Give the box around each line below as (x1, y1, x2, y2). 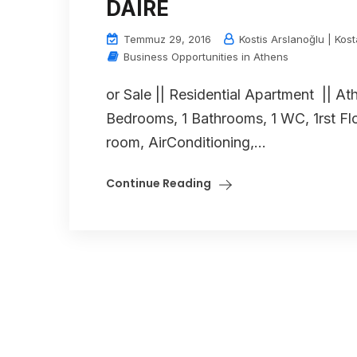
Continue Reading (106, 175, 211, 191)
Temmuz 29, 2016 (120, 32, 211, 45)
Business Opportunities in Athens (124, 49, 288, 63)
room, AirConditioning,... (106, 133, 266, 151)
